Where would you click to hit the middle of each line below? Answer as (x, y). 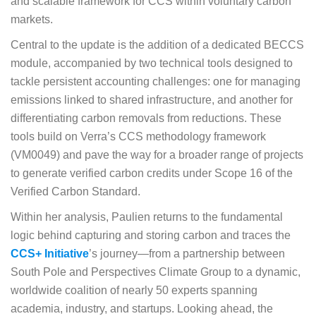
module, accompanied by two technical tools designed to (152, 63)
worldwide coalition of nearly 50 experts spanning (134, 291)
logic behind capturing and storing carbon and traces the (151, 236)
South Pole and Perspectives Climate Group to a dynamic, (156, 272)
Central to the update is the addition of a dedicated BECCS (157, 45)
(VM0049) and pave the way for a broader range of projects (157, 155)
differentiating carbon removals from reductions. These (146, 119)
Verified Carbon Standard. (75, 192)
